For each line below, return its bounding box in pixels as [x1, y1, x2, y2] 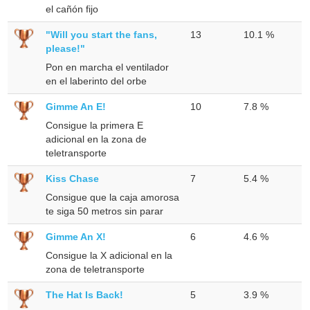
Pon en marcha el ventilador [46, 61, 170, 73]
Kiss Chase [46, 172, 100, 184]
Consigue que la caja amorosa [46, 191, 180, 203]
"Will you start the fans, [46, 28, 158, 40]
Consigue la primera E [46, 119, 144, 131]
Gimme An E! [46, 100, 107, 112]
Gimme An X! [46, 230, 107, 242]
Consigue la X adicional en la [46, 249, 173, 261]
